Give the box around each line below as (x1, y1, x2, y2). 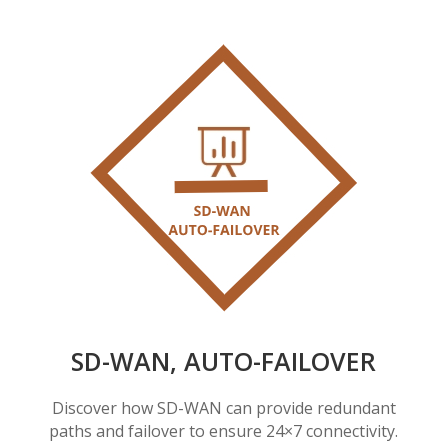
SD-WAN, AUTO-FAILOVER (71, 344, 377, 379)
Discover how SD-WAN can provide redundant (51, 397, 396, 420)
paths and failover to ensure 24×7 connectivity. (49, 420, 399, 443)
